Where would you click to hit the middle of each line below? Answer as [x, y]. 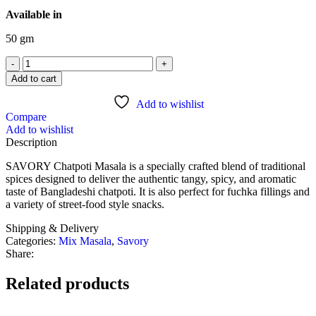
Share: [20, 253]
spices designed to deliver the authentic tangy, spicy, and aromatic [151, 178]
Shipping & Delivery [52, 228]
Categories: [31, 241]
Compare [26, 116]
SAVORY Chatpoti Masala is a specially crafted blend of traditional [156, 166]
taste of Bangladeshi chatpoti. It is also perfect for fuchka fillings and [158, 191]
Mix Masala [85, 241]
